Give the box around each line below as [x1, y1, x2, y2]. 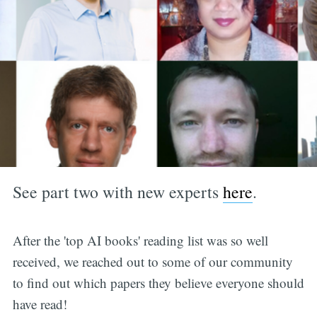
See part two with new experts [12, 180, 223, 204]
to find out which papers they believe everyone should [12, 273, 304, 292]
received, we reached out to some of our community [12, 252, 293, 270]
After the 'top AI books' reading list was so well [12, 231, 268, 249]
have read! [12, 294, 67, 313]
